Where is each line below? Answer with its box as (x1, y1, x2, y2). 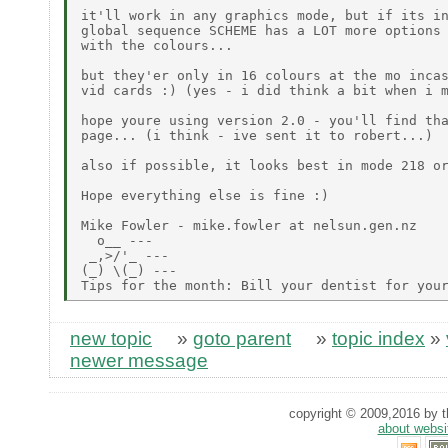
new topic (70, 328, 152, 350)
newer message (70, 350, 208, 372)
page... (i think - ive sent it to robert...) (81, 127, 433, 143)
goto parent (193, 328, 291, 350)
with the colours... (81, 37, 233, 53)
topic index (332, 328, 425, 350)
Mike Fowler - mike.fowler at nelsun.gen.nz (81, 217, 417, 233)
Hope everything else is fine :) (81, 187, 329, 203)
